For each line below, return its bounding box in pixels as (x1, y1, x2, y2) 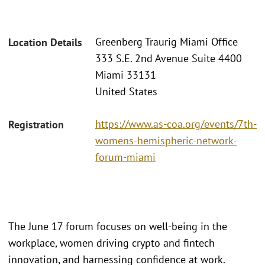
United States (95, 85, 157, 99)
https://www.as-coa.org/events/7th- (95, 117, 257, 131)
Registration (8, 117, 64, 131)
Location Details (8, 35, 82, 50)
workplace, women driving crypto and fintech (8, 235, 215, 250)
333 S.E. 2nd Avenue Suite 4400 (95, 51, 242, 66)
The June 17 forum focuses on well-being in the (8, 219, 227, 233)
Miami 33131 (95, 68, 156, 82)
